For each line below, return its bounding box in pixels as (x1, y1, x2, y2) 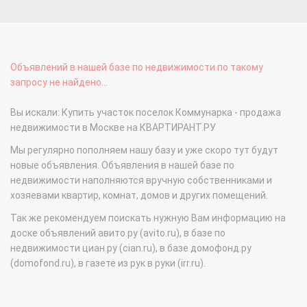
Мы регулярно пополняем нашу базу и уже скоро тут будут (10, 145, 278, 156)
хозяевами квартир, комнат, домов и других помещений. (10, 190, 268, 201)
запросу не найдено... (10, 77, 108, 88)
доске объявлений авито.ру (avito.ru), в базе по (10, 228, 225, 239)
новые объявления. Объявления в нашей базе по (10, 160, 234, 171)
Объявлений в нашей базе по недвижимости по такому (10, 62, 263, 73)
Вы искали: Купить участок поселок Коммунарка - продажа (10, 107, 281, 119)
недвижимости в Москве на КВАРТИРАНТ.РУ (10, 122, 216, 134)
